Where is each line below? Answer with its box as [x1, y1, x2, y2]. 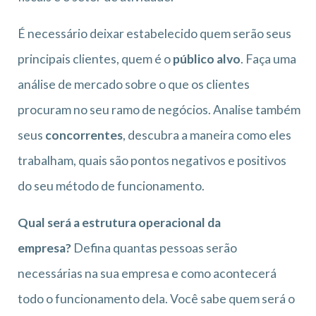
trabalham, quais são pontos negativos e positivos [18, 152, 286, 168]
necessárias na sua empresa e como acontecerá [18, 265, 276, 281]
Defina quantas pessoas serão [71, 240, 237, 255]
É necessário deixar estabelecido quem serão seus [18, 25, 291, 41]
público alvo [171, 51, 241, 66]
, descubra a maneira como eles [123, 127, 291, 142]
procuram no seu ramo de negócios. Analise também [18, 102, 300, 117]
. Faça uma [241, 51, 296, 66]
